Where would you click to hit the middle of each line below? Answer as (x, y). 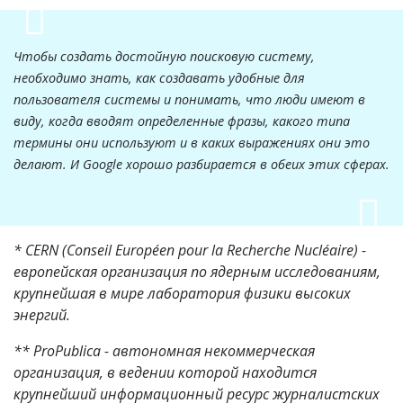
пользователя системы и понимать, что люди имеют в (189, 99)
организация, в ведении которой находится (165, 372)
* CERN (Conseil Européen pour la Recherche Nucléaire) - (190, 250)
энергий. (42, 314)
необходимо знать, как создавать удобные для (159, 77)
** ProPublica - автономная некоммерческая (164, 350)
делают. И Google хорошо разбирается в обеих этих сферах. (201, 164)
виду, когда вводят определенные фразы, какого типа (182, 121)
